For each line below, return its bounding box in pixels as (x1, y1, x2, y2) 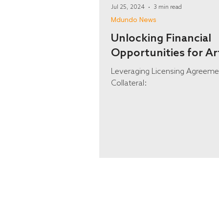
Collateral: (111, 79, 147, 88)
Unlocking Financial (111, 32, 211, 45)
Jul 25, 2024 (111, 4, 145, 11)
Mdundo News (111, 17, 156, 23)
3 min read (153, 4, 182, 11)
